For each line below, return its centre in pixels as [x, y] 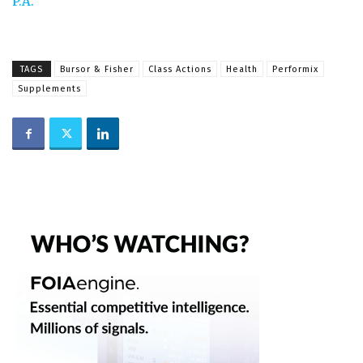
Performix [295, 69]
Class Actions [180, 69]
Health [242, 69]
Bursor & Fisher [97, 69]
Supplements [49, 89]
